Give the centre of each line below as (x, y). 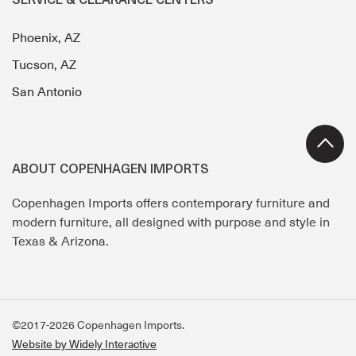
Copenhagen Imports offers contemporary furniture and (171, 204)
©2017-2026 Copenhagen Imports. (98, 325)
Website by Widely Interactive (84, 344)
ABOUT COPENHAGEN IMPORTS (110, 170)
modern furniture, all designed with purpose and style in (171, 223)
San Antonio (47, 93)
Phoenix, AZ (46, 39)
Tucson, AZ (44, 66)
